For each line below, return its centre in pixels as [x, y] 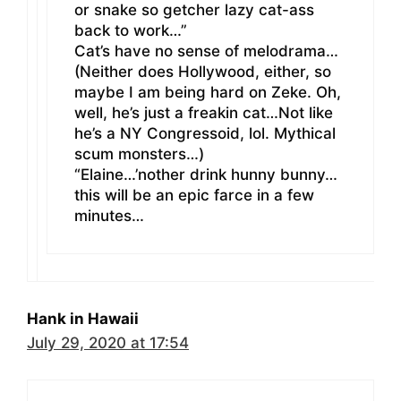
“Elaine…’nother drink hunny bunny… [206, 175]
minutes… [109, 216]
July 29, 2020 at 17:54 [108, 343]
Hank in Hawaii [83, 319]
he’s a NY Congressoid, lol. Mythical [205, 134]
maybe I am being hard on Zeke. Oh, [208, 93]
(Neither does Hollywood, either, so [203, 72]
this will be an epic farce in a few [194, 196]
